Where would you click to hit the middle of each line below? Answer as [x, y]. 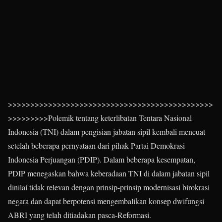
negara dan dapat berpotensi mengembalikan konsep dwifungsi [106, 201]
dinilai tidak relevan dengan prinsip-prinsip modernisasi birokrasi [109, 187]
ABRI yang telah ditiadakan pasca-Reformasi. [80, 215]
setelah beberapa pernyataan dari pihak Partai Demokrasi [96, 145]
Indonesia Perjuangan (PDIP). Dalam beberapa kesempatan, [102, 159]
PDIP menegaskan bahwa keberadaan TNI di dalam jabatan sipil [109, 173]
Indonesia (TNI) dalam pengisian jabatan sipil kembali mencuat [107, 132]
